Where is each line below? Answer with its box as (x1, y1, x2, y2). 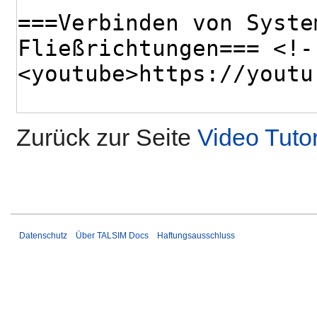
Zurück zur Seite (16, 124, 197, 151)
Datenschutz (19, 231, 67, 241)
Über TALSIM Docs (76, 231, 149, 241)
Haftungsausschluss (157, 231, 235, 241)
